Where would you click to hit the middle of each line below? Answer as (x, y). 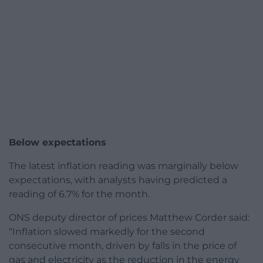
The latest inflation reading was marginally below (124, 166)
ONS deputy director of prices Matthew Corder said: (129, 218)
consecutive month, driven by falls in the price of (123, 246)
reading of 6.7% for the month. (79, 194)
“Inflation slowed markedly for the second (107, 232)
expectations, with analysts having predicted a (118, 180)
